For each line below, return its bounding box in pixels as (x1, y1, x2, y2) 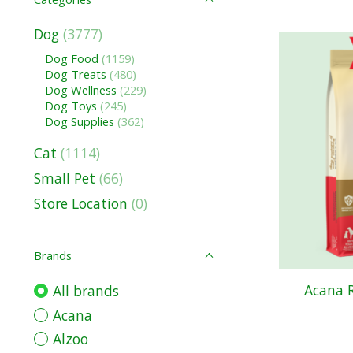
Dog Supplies (44, 113, 114, 130)
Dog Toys (44, 98, 100, 114)
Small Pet (34, 168, 95, 188)
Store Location (34, 194, 128, 214)
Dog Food (44, 50, 102, 67)
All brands (52, 281, 119, 301)
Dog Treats (44, 66, 106, 83)
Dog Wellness (44, 82, 117, 98)
